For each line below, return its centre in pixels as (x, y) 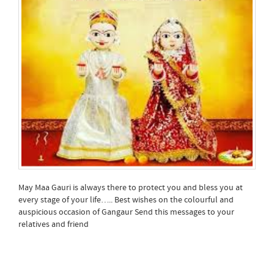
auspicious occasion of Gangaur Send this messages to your (126, 212)
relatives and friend (54, 224)
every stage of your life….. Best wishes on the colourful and (126, 200)
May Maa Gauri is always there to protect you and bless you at (131, 187)
